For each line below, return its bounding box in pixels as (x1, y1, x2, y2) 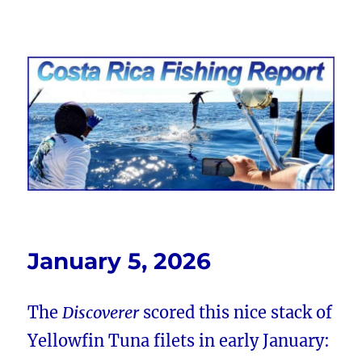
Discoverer (62, 302, 140, 323)
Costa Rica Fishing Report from (27, 42, 334, 65)
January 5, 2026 (27, 247, 212, 276)
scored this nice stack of (139, 302, 333, 323)
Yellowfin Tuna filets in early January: (27, 330, 330, 351)
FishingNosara (27, 65, 167, 88)
